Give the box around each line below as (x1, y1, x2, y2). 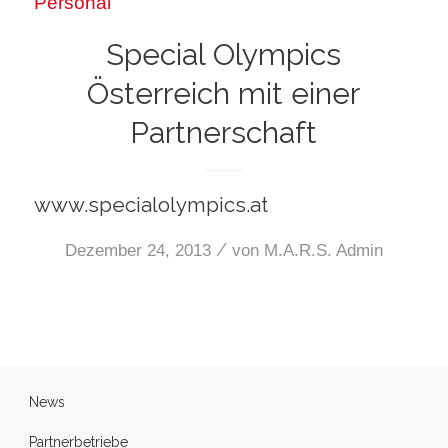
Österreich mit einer (87, 75, 361, 111)
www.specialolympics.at (33, 192, 268, 217)
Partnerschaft (130, 114, 318, 150)
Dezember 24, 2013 (64, 241, 211, 261)
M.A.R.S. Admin (263, 241, 383, 261)
